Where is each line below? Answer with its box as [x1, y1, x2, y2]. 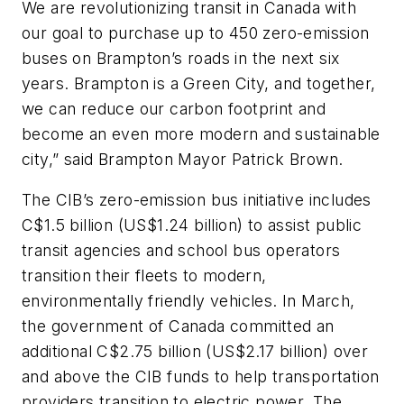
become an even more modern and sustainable [22, 124, 381, 143]
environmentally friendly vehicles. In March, [22, 291, 355, 311]
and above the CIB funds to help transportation [22, 367, 380, 387]
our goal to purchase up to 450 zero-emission [22, 23, 370, 42]
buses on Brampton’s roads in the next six [22, 48, 340, 68]
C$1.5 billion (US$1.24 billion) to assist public [22, 216, 363, 235]
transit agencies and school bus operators [22, 241, 341, 261]
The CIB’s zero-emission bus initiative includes [22, 190, 372, 210]
